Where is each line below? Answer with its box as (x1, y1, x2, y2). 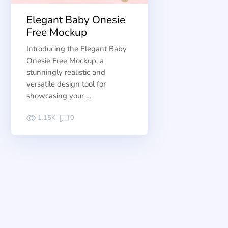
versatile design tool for (26, 78, 106, 89)
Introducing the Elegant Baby (26, 43, 127, 54)
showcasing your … (26, 90, 91, 101)
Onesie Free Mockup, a (26, 55, 104, 66)
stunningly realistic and (26, 67, 105, 77)
